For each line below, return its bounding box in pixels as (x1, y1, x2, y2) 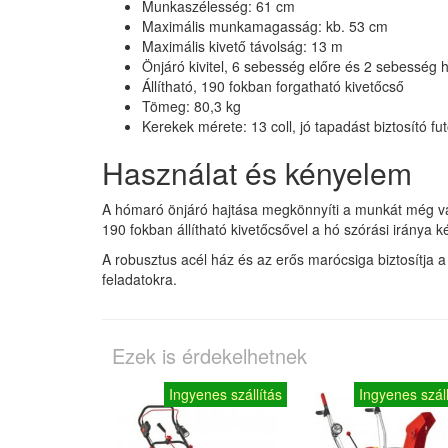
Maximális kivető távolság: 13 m (142, 36, 343, 57)
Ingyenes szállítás (169, 384, 282, 405)
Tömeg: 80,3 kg (142, 96, 241, 117)
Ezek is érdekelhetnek (112, 341, 307, 371)
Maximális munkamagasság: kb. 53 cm (142, 16, 388, 37)
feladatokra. (102, 269, 177, 290)
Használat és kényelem (102, 151, 412, 195)
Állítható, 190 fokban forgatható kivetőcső (142, 76, 404, 97)
